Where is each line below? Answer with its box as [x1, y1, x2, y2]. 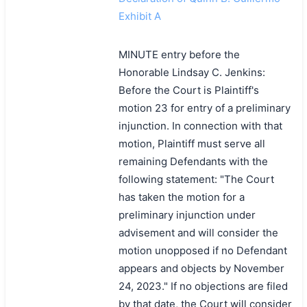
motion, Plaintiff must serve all [118, 136, 265, 150]
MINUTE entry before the [118, 47, 240, 61]
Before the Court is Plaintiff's [118, 83, 259, 97]
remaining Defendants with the [118, 154, 268, 168]
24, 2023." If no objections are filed [118, 279, 288, 293]
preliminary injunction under [118, 208, 256, 221]
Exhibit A [118, 9, 161, 23]
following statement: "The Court [118, 172, 274, 186]
